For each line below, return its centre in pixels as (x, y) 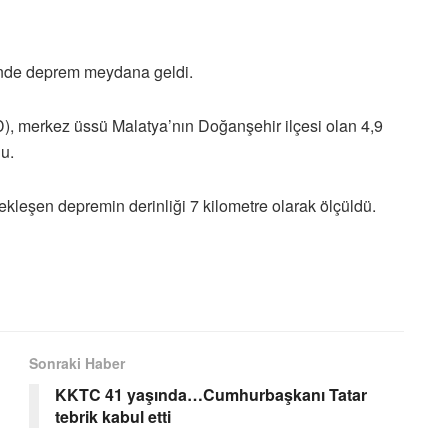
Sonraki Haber (77, 362)
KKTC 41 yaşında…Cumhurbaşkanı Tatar (211, 394)
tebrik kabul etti (113, 416)
